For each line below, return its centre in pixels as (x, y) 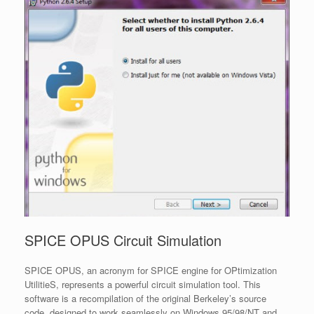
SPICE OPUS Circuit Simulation (123, 240)
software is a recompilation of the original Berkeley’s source (145, 298)
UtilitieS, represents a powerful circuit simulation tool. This (143, 284)
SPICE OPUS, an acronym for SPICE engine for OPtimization (151, 270)
